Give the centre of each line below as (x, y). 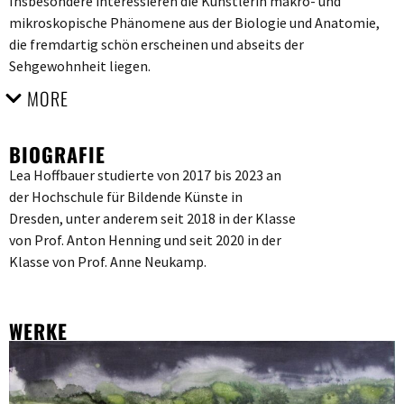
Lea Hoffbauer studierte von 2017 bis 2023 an (145, 174)
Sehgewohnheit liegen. (80, 65)
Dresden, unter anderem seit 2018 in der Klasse (152, 218)
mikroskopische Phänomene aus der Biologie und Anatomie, (194, 22)
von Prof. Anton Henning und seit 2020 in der (145, 239)
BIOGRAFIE (57, 154)
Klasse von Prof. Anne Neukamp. (108, 261)
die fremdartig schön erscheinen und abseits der (156, 44)
